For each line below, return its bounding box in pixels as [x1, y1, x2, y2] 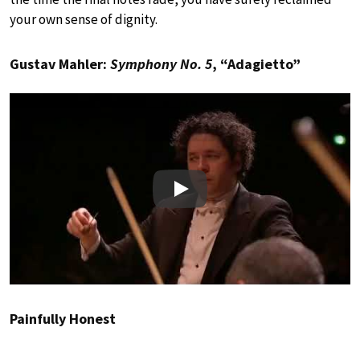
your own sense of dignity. [10, 10, 157, 28]
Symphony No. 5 [110, 54, 212, 73]
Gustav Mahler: [10, 54, 110, 73]
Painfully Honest [10, 309, 116, 329]
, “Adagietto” [212, 54, 301, 73]
